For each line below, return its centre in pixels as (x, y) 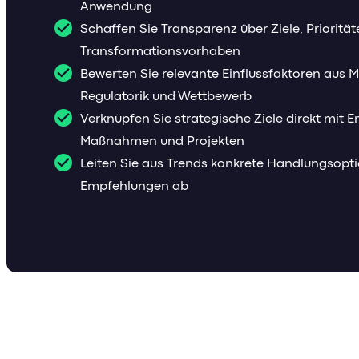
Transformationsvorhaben (160, 51)
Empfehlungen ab (134, 186)
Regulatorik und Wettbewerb (166, 96)
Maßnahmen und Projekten (162, 141)
